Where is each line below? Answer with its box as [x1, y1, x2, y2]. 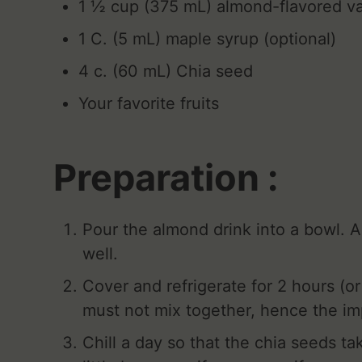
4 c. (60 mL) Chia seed [78, 61, 254, 81]
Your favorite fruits [78, 93, 220, 113]
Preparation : [53, 154, 279, 200]
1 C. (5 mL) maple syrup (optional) [78, 28, 337, 48]
